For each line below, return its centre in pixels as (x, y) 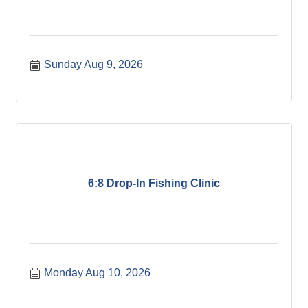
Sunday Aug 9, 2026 (93, 64)
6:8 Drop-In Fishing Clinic (154, 183)
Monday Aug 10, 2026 (97, 273)
